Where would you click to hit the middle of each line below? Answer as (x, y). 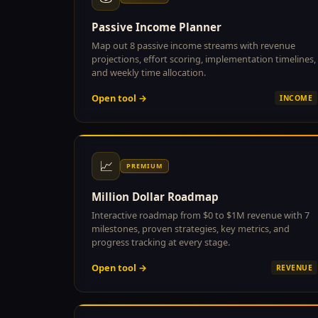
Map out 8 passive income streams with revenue (193, 45)
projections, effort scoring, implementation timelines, (204, 59)
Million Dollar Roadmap (155, 196)
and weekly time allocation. (149, 72)
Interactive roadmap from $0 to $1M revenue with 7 (201, 215)
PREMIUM (144, 165)
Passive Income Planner (157, 27)
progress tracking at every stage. (161, 242)
